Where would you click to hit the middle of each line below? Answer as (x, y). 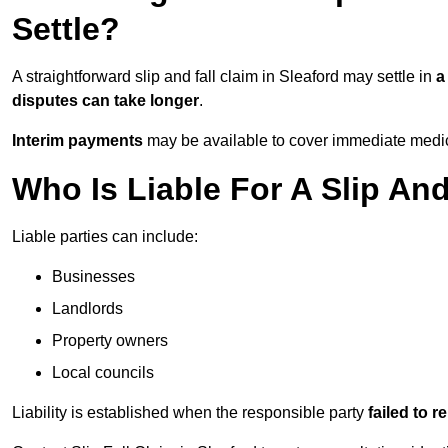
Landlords (87, 309)
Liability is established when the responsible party (190, 413)
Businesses (93, 277)
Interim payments (77, 141)
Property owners (110, 341)
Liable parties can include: (105, 237)
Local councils (103, 373)
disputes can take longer (105, 101)
